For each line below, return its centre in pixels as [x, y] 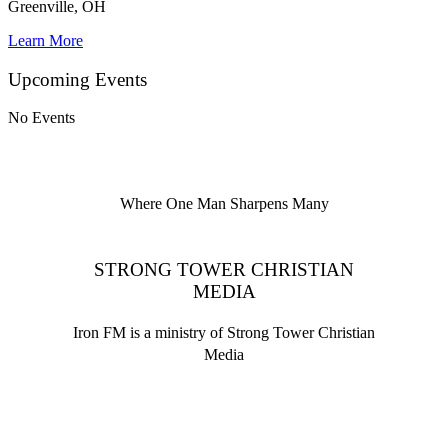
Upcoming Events [77, 79]
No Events [41, 118]
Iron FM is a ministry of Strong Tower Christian [224, 332]
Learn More [45, 40]
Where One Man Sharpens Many [224, 204]
